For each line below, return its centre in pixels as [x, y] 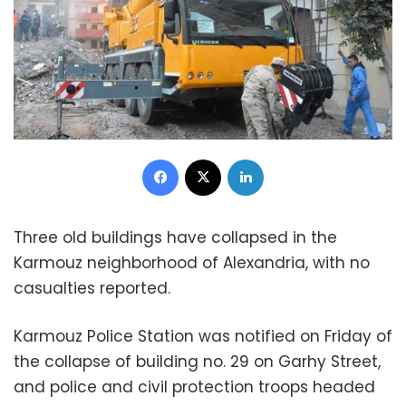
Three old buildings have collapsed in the [175, 237]
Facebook [208, 158]
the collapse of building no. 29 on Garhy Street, [197, 361]
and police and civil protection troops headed [194, 387]
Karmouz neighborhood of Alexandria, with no [192, 262]
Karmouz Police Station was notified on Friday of [203, 336]
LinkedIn [286, 158]
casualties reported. [92, 288]
